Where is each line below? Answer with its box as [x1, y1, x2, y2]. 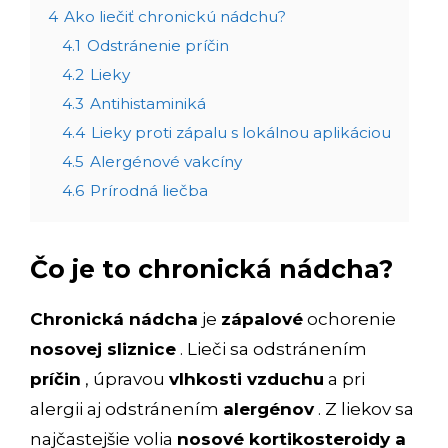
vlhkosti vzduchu [169, 368, 324, 389]
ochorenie [303, 308, 396, 329]
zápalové [221, 308, 303, 329]
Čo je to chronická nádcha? [30, 253, 393, 284]
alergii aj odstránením [30, 398, 223, 419]
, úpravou [81, 368, 169, 389]
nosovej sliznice [30, 338, 176, 359]
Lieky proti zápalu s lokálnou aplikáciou [91, 122, 391, 142]
